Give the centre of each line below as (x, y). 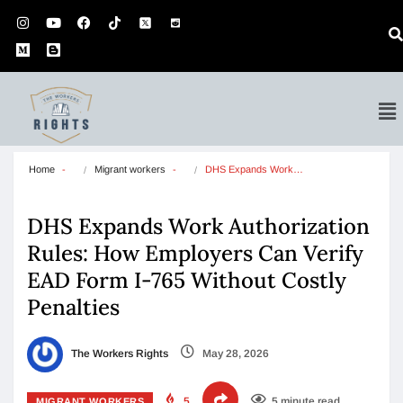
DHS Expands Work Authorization (198, 226)
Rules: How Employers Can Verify (195, 253)
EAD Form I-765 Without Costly (187, 280)
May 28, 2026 (234, 354)
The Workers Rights (118, 354)
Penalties (76, 307)
